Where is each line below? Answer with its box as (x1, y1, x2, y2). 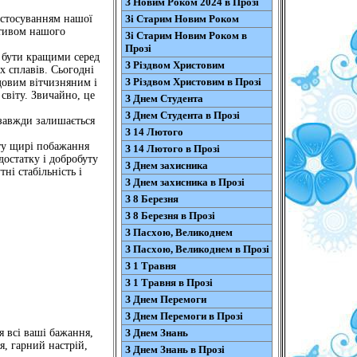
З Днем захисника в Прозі (124, 176, 245, 188)
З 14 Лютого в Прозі (124, 143, 220, 155)
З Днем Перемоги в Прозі (124, 310, 243, 322)
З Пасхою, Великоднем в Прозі (124, 243, 269, 255)
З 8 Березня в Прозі (124, 210, 215, 222)
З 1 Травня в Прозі (124, 277, 213, 288)
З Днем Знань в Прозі (124, 343, 225, 355)
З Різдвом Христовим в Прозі (124, 76, 261, 88)
